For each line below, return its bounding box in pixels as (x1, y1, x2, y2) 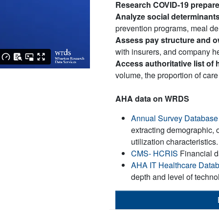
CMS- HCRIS (131, 148, 178, 159)
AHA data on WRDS (115, 93, 189, 104)
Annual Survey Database (131, 112, 218, 124)
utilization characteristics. (131, 136, 218, 147)
